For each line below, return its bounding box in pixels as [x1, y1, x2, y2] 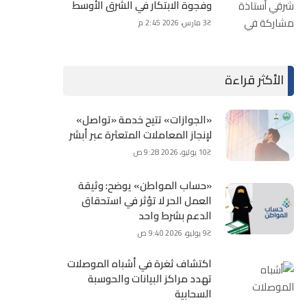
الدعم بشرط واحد [138, 205, 212, 225]
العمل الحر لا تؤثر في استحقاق [81, 190, 212, 210]
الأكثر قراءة [224, 68, 284, 91]
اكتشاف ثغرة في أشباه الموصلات [66, 253, 212, 273]
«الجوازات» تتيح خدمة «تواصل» [75, 109, 212, 130]
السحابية [174, 283, 212, 304]
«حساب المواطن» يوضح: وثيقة [77, 175, 212, 195]
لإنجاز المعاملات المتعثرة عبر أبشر [69, 124, 212, 145]
